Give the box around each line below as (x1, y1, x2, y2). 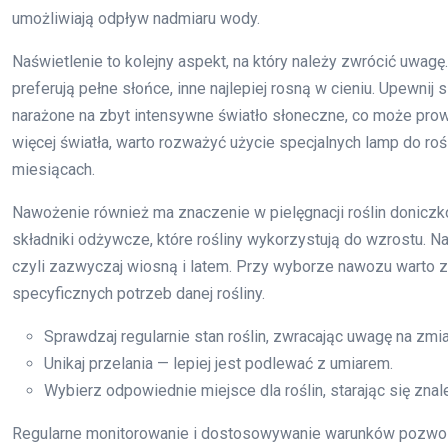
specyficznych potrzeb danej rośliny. (12, 284, 265, 304)
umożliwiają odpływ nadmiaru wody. (12, 9, 260, 29)
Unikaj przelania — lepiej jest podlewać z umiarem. (44, 354, 393, 374)
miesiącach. (12, 160, 95, 180)
